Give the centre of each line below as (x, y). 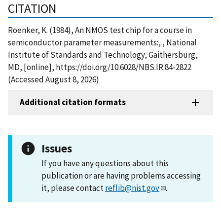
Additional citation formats (73, 102)
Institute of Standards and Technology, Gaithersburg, (103, 55)
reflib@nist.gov (132, 188)
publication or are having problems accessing (121, 175)
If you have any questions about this (105, 163)
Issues (57, 148)
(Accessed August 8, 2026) (54, 79)
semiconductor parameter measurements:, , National (102, 42)
